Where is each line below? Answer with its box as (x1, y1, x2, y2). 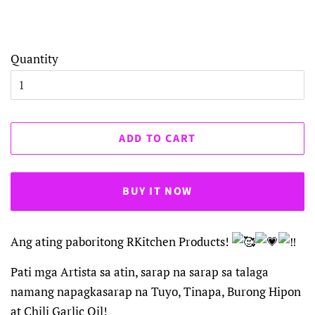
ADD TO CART (119, 130, 196, 146)
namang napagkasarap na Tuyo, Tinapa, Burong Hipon (11, 283, 301, 300)
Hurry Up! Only (25, 19, 119, 37)
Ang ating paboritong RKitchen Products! (11, 233, 232, 250)
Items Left (136, 19, 202, 37)
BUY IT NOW (122, 184, 193, 200)
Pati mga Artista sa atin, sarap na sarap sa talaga (11, 263, 269, 280)
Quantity (11, 50, 58, 67)
